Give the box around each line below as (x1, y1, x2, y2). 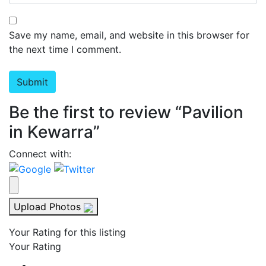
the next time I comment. (9, 43, 121, 56)
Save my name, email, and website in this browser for (9, 29, 249, 42)
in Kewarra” (9, 122, 100, 142)
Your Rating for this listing (9, 226, 126, 238)
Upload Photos (14, 200, 81, 213)
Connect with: (9, 148, 71, 160)
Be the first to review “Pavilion (9, 102, 243, 123)
